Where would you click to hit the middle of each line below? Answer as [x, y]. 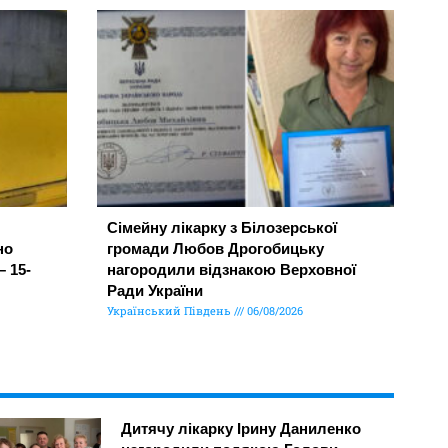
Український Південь [170, 310]
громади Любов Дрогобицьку [215, 248]
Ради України [154, 290]
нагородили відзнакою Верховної [231, 269]
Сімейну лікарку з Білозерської [221, 227]
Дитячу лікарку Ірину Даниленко [241, 428]
